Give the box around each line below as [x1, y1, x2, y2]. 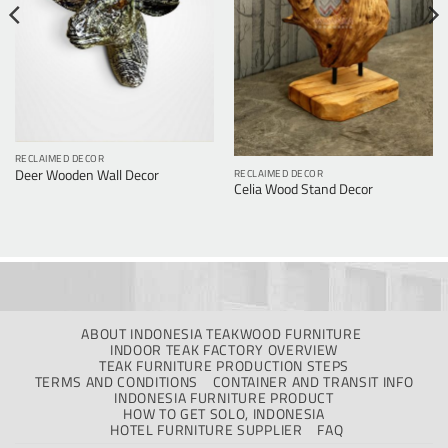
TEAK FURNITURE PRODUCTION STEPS [98, 355, 350, 376]
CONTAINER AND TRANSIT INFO [212, 371, 414, 392]
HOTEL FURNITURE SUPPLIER [110, 419, 303, 440]
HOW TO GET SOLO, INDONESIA [123, 403, 325, 424]
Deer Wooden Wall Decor [14, 164, 159, 185]
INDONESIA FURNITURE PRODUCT [114, 387, 334, 408]
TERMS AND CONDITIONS [34, 371, 199, 392]
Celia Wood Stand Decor [233, 179, 373, 200]
